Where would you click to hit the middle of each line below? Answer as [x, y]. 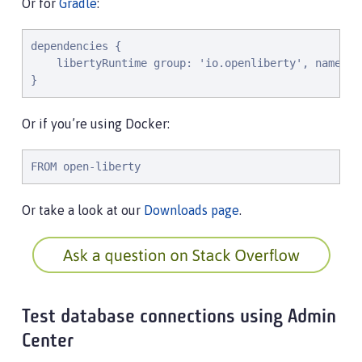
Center [48, 342]
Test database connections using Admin [179, 318]
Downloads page [192, 210]
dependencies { [76, 46]
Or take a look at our [83, 210]
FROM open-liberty [86, 166]
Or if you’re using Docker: [96, 124]
